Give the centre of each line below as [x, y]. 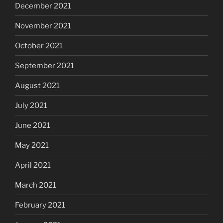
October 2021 [39, 46]
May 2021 [32, 145]
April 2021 [33, 165]
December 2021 [43, 6]
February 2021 [40, 205]
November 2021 [43, 26]
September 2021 [45, 65]
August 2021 [37, 85]
